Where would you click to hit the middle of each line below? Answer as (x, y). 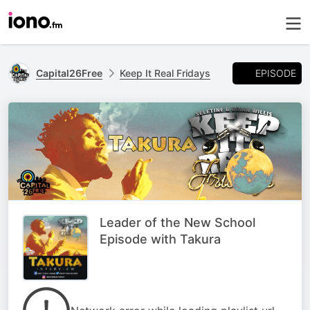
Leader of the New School (177, 223)
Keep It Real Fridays (165, 73)
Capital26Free (69, 73)
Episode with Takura (160, 239)
